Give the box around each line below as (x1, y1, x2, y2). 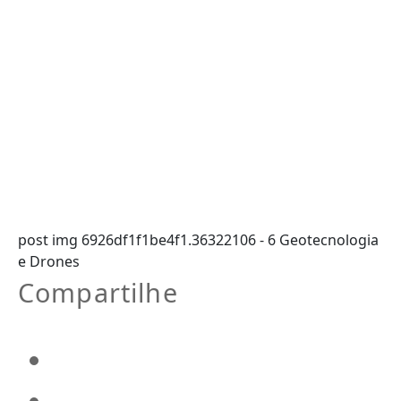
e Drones (18, 252, 80, 272)
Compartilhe (18, 275, 178, 311)
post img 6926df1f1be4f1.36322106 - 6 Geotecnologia (18, 230, 379, 251)
